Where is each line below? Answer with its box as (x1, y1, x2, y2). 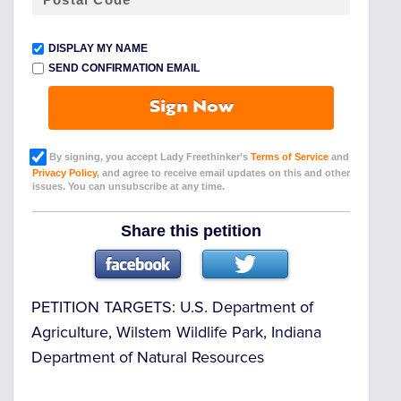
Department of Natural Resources (31, 346, 264, 367)
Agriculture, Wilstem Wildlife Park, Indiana (31, 321, 321, 342)
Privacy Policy (32, 167, 97, 179)
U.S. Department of (180, 296, 313, 317)
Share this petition (121, 222, 262, 241)
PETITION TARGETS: (31, 296, 180, 317)
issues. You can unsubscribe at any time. (32, 181, 225, 192)
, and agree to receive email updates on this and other (97, 167, 350, 179)
